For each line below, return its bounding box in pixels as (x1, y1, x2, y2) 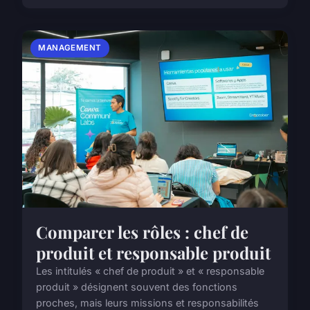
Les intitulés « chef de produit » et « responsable (36, 265, 264, 277)
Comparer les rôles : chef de (36, 221, 248, 244)
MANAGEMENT (38, 42, 102, 53)
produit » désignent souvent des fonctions (36, 281, 237, 293)
